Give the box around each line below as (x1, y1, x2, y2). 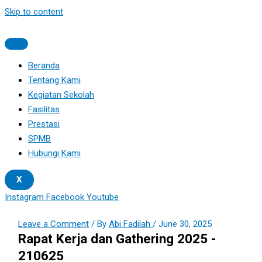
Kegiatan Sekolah (28, 89, 94, 100)
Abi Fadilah (109, 218, 153, 229)
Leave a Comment (18, 218, 89, 229)
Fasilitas (28, 104, 60, 115)
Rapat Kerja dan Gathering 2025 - (18, 230, 216, 246)
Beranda (28, 60, 60, 71)
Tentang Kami (28, 75, 81, 85)
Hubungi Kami (28, 148, 81, 158)
